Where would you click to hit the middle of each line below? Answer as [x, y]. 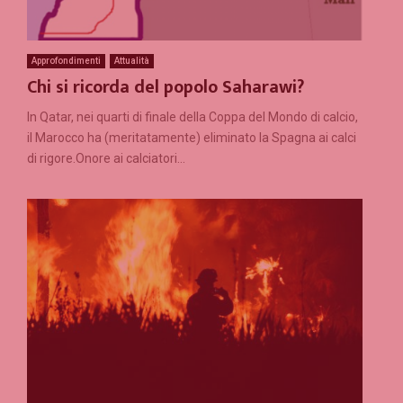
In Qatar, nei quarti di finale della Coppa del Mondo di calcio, [193, 116]
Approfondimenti [66, 60]
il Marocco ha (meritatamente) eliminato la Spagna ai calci [192, 137]
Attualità [132, 60]
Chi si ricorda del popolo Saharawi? [166, 87]
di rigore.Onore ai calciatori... [106, 158]
